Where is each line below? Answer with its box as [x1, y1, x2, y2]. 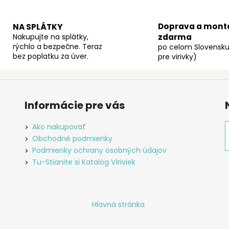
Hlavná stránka [92, 199, 145, 210]
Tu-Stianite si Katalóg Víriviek [32, 157, 135, 168]
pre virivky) [158, 52, 197, 62]
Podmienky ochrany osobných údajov [32, 145, 167, 156]
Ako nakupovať [32, 122, 86, 132]
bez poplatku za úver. [12, 51, 88, 62]
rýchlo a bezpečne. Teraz [12, 41, 102, 52]
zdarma [158, 32, 192, 43]
